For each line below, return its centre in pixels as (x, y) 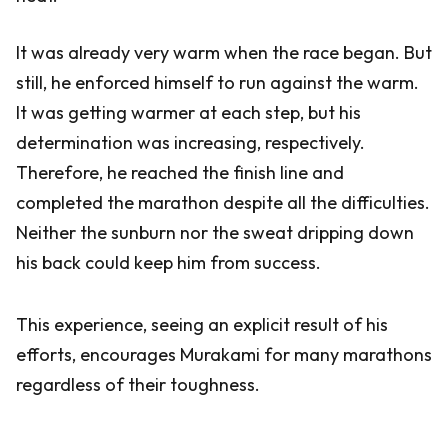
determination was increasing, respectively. (190, 142)
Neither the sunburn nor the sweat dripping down (215, 232)
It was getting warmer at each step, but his (188, 112)
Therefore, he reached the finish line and (180, 172)
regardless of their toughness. (138, 384)
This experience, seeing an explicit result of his (202, 324)
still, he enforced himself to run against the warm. (217, 82)
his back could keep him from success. (168, 262)
